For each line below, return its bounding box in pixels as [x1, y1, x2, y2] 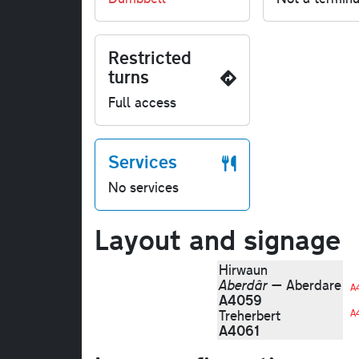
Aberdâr [219, 276, 268, 295]
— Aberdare [268, 276, 341, 295]
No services [108, 178, 179, 197]
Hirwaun [219, 260, 268, 280]
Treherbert [219, 306, 280, 325]
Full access [108, 93, 176, 112]
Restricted [108, 46, 192, 70]
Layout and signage [95, 220, 341, 259]
